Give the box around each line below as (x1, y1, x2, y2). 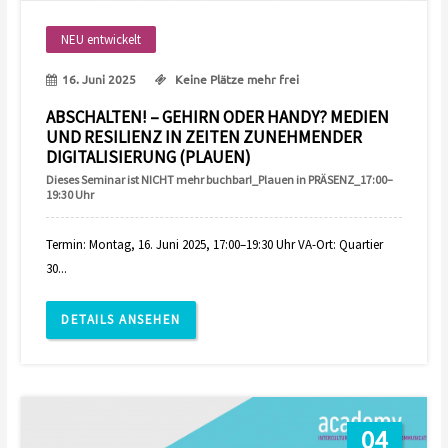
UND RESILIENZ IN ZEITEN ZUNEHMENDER (46, 125, 363, 148)
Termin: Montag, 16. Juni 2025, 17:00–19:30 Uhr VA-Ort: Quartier (46, 235, 384, 253)
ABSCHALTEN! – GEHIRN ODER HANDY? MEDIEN (46, 105, 390, 128)
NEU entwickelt (61, 30, 142, 48)
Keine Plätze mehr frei (172, 70, 300, 87)
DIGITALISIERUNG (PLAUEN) (46, 145, 252, 168)
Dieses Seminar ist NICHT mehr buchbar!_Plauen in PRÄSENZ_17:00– (46, 171, 394, 187)
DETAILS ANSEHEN (61, 310, 181, 328)
